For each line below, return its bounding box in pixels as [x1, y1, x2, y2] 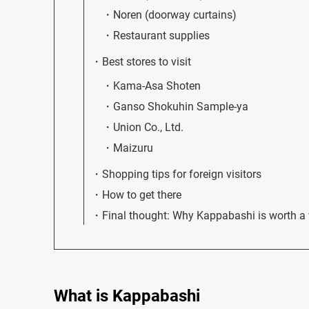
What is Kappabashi [54, 286, 200, 306]
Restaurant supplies [113, 28, 210, 42]
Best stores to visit [102, 54, 191, 68]
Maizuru [113, 141, 153, 154]
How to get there [102, 188, 181, 201]
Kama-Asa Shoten [113, 79, 201, 92]
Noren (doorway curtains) [113, 8, 237, 21]
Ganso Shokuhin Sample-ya [113, 99, 248, 113]
